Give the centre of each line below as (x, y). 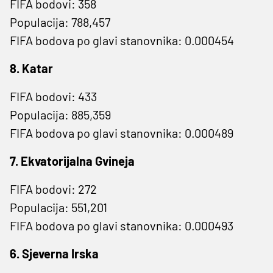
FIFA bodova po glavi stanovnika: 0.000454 (122, 40)
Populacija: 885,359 (60, 114)
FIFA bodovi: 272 (53, 189)
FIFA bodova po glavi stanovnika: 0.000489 (122, 133)
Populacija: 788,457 (60, 22)
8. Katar (31, 68)
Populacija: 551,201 (58, 207)
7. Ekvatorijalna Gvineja (72, 161)
